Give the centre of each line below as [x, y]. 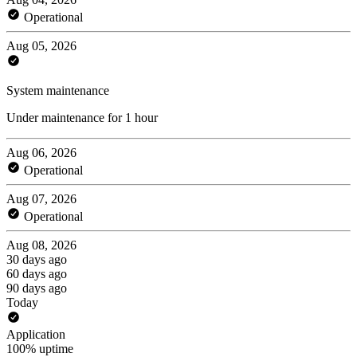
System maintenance [58, 90]
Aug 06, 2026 [41, 152]
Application [36, 334]
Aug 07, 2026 [41, 198]
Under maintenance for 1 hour [82, 117]
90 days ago [37, 288]
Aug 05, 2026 [41, 45]
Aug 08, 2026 [41, 245]
